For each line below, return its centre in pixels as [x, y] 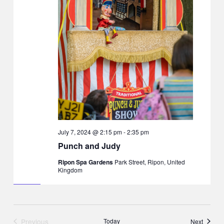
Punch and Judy [89, 146]
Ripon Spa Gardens [86, 162]
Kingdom [70, 170]
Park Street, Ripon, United [149, 162]
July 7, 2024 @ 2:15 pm [90, 132]
